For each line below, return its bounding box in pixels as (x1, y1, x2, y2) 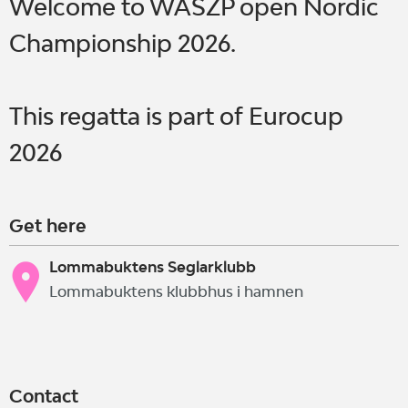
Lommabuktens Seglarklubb (49, 257, 256, 276)
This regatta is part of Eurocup (9, 101, 343, 130)
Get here (9, 215, 87, 237)
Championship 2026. (9, 28, 236, 57)
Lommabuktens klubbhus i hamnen (49, 282, 303, 301)
